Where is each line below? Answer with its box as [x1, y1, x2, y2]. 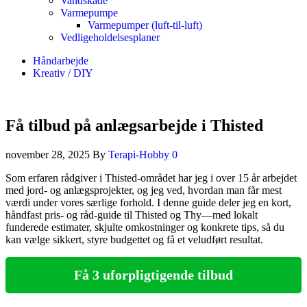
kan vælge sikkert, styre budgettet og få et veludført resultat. [5, 233, 263, 245]
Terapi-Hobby [108, 148, 172, 160]
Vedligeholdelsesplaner [60, 32, 160, 43]
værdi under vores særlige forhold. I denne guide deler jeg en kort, [5, 196, 291, 208]
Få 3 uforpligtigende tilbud [74, 267, 233, 283]
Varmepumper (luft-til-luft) [88, 19, 202, 31]
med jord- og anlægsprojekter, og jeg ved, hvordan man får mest [5, 184, 282, 196]
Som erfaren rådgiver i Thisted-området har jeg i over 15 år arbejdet [5, 171, 297, 184]
